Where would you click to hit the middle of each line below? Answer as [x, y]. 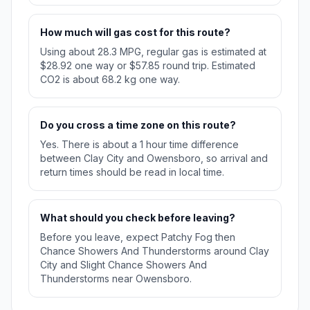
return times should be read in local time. [132, 172]
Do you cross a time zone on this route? [138, 125]
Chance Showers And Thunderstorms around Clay [155, 251]
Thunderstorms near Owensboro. [116, 279]
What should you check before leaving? [138, 218]
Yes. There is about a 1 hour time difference [139, 145]
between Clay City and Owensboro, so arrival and [154, 158]
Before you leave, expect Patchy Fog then [138, 237]
